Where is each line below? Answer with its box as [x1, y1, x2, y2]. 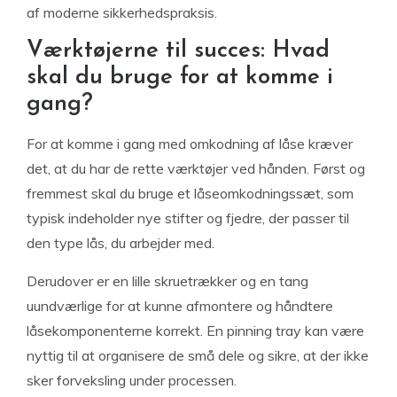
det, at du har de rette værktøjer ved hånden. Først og [27, 160, 365, 178]
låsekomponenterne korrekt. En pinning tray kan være [27, 322, 364, 340]
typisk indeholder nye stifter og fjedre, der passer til [27, 209, 349, 228]
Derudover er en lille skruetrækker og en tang [27, 272, 308, 291]
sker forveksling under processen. [27, 371, 237, 390]
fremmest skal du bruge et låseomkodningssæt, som [27, 184, 354, 203]
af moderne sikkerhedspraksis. [27, 4, 217, 22]
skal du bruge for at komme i [27, 66, 333, 90]
